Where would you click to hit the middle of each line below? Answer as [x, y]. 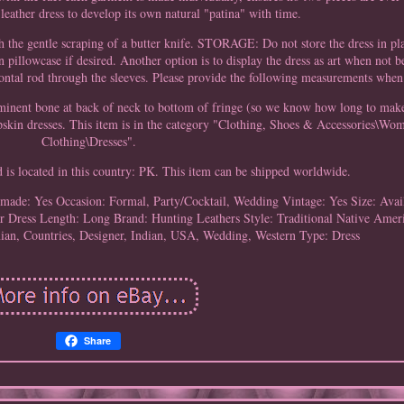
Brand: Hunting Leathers [176, 218]
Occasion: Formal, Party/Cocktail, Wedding [168, 201]
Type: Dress [330, 235]
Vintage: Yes [315, 201]
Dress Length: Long [59, 218]
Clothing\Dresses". [88, 142]
